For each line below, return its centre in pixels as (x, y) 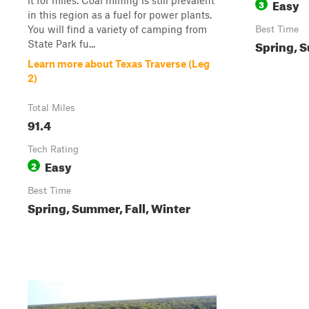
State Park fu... (61, 43)
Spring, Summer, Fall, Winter (109, 207)
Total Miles (51, 108)
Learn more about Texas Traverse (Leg (119, 63)
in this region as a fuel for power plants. (120, 14)
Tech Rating (53, 149)
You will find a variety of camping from (117, 29)
